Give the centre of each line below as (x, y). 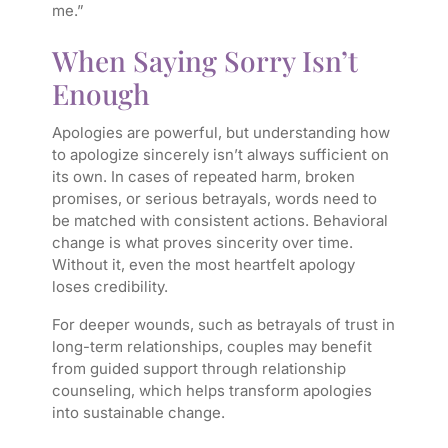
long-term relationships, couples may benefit (211, 347)
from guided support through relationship (198, 369)
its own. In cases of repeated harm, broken (203, 177)
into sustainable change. (138, 413)
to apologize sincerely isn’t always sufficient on (220, 155)
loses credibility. (109, 287)
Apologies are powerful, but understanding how (220, 133)
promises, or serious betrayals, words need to (214, 199)
